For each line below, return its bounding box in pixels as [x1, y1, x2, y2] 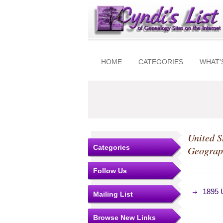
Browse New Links [93, 214, 156, 222]
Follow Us [93, 167, 127, 175]
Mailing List [93, 190, 133, 198]
